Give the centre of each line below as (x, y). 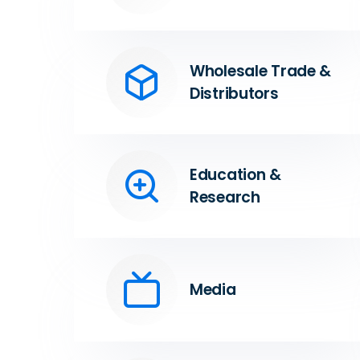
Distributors (234, 93)
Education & (235, 174)
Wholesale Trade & (261, 71)
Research (225, 197)
